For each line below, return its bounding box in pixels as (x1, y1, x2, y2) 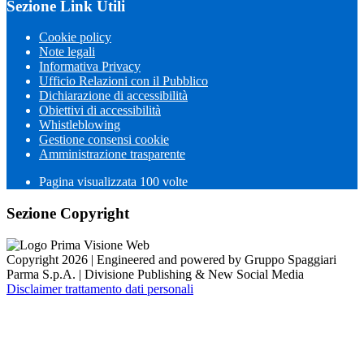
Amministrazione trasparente (39, 147, 185, 162)
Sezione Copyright (6, 205, 129, 223)
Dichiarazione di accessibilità (39, 89, 188, 103)
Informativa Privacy (39, 59, 141, 74)
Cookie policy (39, 30, 111, 45)
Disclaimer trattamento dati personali (6, 281, 193, 296)
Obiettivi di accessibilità (39, 103, 161, 118)
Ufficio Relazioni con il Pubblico (39, 74, 208, 89)
